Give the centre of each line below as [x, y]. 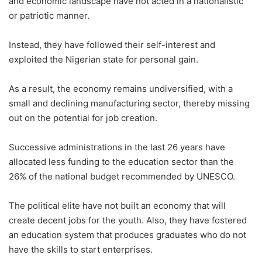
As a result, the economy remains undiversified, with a [121, 89]
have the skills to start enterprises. [81, 249]
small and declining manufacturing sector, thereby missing [129, 103]
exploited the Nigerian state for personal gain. [104, 59]
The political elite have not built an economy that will [117, 206]
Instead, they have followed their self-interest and [112, 45]
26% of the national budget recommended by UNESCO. [122, 176]
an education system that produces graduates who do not [127, 235]
